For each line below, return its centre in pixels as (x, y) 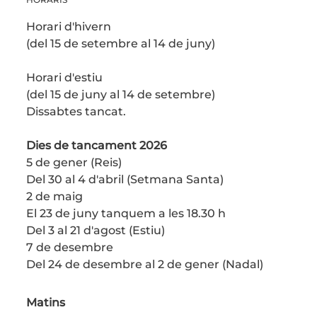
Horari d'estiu (64, 78)
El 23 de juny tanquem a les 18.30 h (126, 214)
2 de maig (54, 197)
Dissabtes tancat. (77, 112)
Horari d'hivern (68, 27)
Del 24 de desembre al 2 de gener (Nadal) (144, 265)
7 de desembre (69, 248)
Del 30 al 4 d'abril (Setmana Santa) (125, 180)
